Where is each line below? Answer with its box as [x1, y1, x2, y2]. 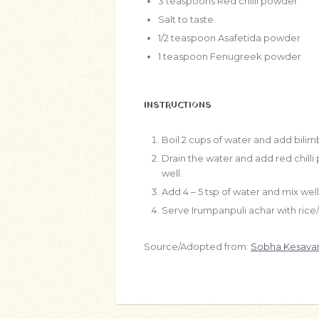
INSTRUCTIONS [144, 99, 211, 112]
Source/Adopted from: [144, 241, 251, 252]
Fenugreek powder [210, 51, 301, 62]
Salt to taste [158, 14, 214, 25]
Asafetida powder [218, 32, 300, 43]
